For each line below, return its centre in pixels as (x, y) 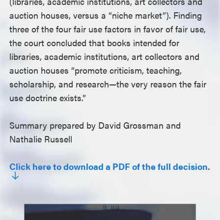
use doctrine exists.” (48, 97)
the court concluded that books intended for (95, 42)
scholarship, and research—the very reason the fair (108, 84)
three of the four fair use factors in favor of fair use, (108, 29)
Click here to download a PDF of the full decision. (110, 166)
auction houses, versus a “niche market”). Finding (106, 15)
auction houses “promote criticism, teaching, (96, 70)
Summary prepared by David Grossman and (95, 125)
